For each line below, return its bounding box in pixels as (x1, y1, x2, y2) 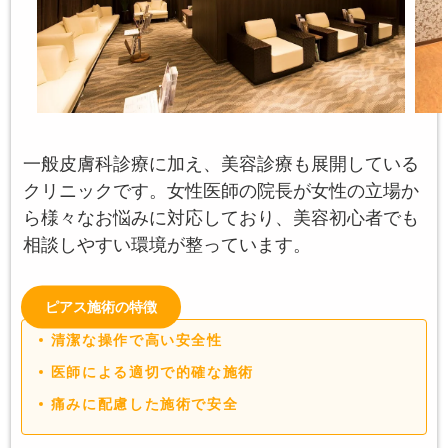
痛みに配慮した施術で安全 (50, 396, 239, 412)
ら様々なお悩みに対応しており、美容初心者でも (23, 208, 419, 229)
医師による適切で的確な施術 (50, 364, 254, 380)
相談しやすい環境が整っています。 (23, 235, 311, 256)
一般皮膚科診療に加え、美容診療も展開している (23, 154, 419, 175)
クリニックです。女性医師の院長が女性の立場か (23, 181, 419, 202)
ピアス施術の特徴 (45, 299, 157, 315)
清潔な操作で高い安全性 (50, 332, 223, 348)
